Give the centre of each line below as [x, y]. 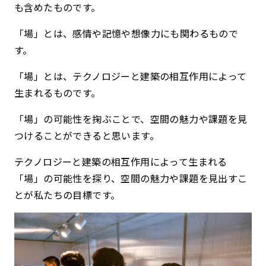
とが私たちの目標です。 [67, 194]
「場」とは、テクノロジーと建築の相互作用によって [131, 76]
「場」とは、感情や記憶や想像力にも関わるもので [126, 33]
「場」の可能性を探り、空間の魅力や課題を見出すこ [131, 178]
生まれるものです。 [58, 92]
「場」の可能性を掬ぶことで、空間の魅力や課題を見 [131, 118]
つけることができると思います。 [87, 135]
